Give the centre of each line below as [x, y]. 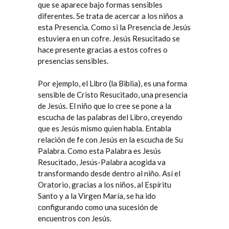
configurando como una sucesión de [98, 207]
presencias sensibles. [73, 61]
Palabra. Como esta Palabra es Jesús [99, 151]
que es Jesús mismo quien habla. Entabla [105, 128]
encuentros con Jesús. [75, 218]
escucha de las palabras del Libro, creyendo [110, 117]
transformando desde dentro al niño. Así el [109, 173]
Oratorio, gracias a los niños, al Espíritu [105, 185]
